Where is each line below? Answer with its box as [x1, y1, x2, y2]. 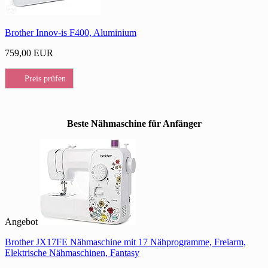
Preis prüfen [25, 74, 66, 84]
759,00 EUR [5, 48, 53, 59]
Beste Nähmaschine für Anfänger [66, 118, 202, 129]
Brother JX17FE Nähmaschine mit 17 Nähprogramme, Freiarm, [5, 237, 246, 248]
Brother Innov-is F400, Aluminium [5, 28, 136, 38]
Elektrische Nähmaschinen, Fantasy [5, 248, 139, 258]
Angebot [5, 217, 38, 227]
